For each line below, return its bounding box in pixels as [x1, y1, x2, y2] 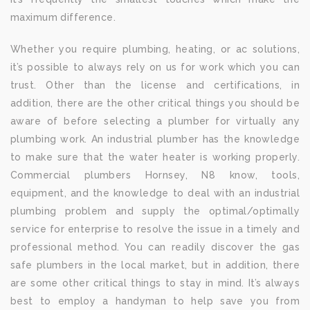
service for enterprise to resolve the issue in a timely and [10, 224, 300, 235]
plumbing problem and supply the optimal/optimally [10, 206, 300, 217]
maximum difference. [10, 12, 116, 23]
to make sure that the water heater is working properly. [10, 152, 300, 163]
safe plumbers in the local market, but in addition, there [10, 259, 300, 271]
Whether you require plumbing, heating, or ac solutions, [10, 44, 300, 55]
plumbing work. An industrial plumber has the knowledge [10, 134, 300, 145]
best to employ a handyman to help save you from [10, 295, 300, 307]
